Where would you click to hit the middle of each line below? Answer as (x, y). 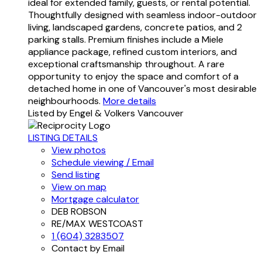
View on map (79, 187)
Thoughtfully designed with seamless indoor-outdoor (142, 15)
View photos (79, 150)
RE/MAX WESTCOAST (97, 223)
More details (130, 101)
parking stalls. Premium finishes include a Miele (126, 39)
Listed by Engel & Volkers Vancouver (106, 113)
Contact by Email (88, 248)
